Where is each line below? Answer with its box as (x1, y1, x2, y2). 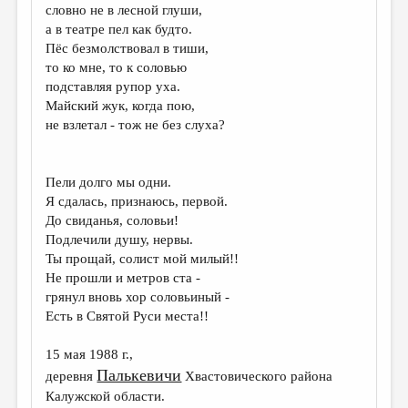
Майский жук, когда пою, (46, 98, 196, 113)
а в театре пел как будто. (46, 22, 193, 36)
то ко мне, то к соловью (46, 60, 188, 75)
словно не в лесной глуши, (46, 3, 203, 17)
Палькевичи (97, 366, 182, 384)
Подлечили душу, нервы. (46, 232, 194, 247)
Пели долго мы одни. (46, 175, 172, 189)
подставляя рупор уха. (46, 79, 181, 94)
